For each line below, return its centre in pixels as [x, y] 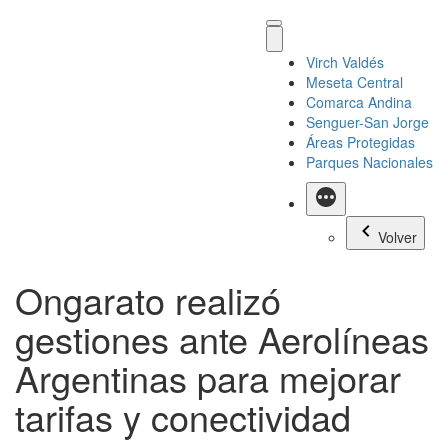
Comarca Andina [359, 102]
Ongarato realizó [148, 299]
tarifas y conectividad [183, 416]
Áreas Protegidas [360, 142]
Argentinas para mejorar [208, 377]
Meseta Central [354, 82]
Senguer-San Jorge [367, 122]
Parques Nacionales [369, 162]
